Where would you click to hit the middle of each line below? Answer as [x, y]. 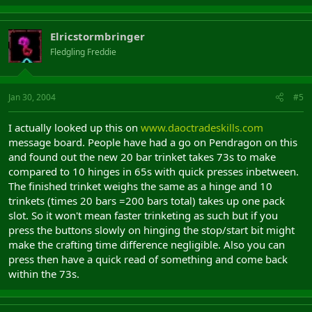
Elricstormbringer [97, 36]
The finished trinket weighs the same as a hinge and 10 [140, 186]
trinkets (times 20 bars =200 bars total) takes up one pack [147, 201]
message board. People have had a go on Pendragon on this [153, 142]
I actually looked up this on [75, 127]
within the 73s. [44, 274]
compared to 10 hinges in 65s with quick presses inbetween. [154, 171]
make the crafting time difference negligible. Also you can [147, 244]
